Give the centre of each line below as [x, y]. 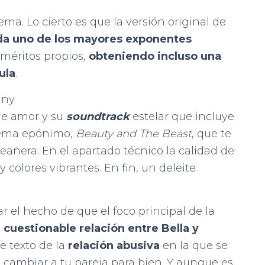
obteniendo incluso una [155, 56]
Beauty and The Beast [134, 133]
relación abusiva [114, 245]
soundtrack [99, 116]
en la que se [194, 245]
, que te [211, 133]
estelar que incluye [183, 116]
